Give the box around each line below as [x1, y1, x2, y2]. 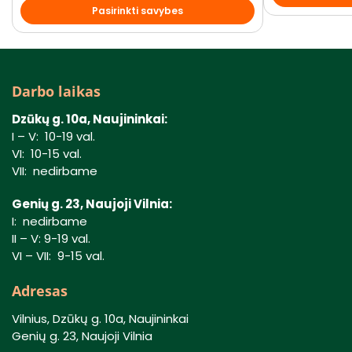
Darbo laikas [12, 82, 101, 101]
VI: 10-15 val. [12, 145, 82, 163]
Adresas [12, 281, 68, 301]
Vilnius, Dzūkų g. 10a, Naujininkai [12, 310, 189, 328]
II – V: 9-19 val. [12, 229, 90, 247]
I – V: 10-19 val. [12, 128, 95, 145]
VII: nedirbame [12, 163, 97, 180]
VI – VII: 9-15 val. [12, 247, 104, 264]
